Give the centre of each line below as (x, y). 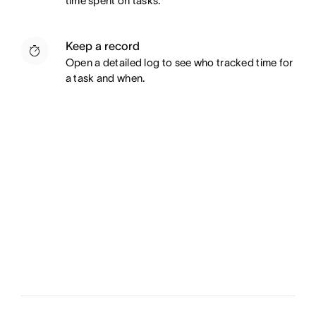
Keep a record (102, 46)
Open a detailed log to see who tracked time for (179, 62)
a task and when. (105, 78)
